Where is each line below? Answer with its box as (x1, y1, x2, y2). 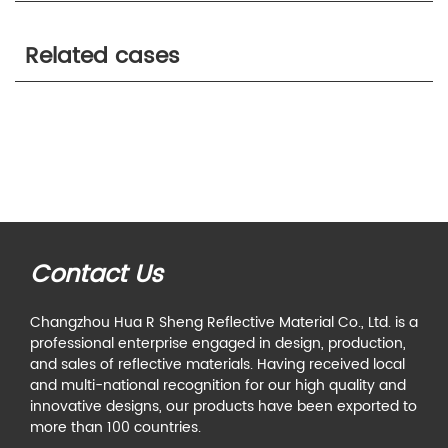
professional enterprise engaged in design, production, (30, 332, 406, 355)
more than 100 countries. (30, 416, 201, 439)
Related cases (25, 38, 180, 75)
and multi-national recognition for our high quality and (30, 374, 406, 397)
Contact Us (30, 255, 163, 295)
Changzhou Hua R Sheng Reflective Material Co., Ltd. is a (30, 311, 418, 334)
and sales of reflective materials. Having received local (30, 353, 405, 376)
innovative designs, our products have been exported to (30, 395, 417, 418)
